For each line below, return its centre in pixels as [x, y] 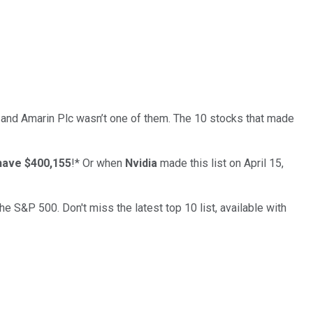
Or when [104, 163]
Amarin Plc [47, 118]
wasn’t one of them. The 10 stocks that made [185, 118]
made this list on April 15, [222, 163]
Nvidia [141, 163]
